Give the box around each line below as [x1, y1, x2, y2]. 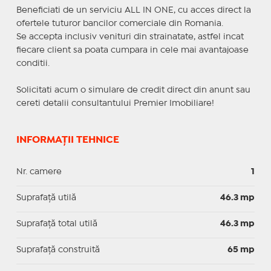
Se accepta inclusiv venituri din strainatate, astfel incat [16, 33, 244, 41]
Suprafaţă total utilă [16, 220, 97, 227]
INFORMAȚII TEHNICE [16, 135, 119, 145]
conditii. [16, 59, 50, 67]
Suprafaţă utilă [16, 194, 76, 201]
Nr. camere [16, 168, 62, 175]
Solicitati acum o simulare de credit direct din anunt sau [16, 86, 250, 94]
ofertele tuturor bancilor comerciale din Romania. [16, 19, 223, 27]
